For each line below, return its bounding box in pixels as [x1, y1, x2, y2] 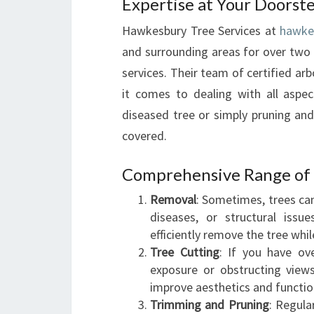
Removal [150, 191, 196, 207]
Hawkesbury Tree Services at [122, 22, 280, 39]
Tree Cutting [150, 244, 219, 260]
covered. [122, 128, 167, 144]
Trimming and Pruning [150, 296, 269, 313]
